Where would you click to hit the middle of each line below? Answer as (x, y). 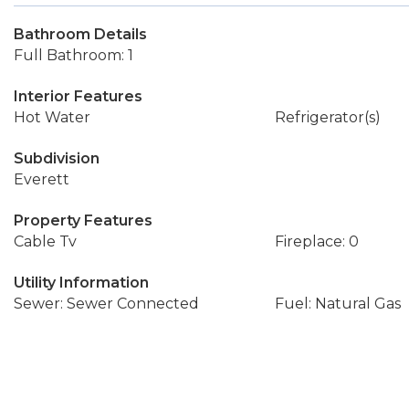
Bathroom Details (80, 34)
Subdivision (57, 158)
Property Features (83, 220)
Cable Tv (45, 241)
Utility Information (81, 283)
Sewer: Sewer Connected (106, 304)
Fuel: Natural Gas (337, 304)
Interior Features (78, 96)
